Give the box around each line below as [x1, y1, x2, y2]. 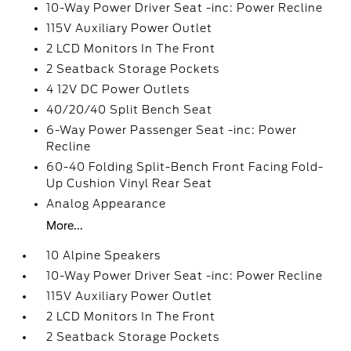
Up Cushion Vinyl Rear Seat [46, 177, 213, 190]
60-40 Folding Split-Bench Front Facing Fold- [46, 161, 324, 173]
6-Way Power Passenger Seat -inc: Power [46, 124, 298, 136]
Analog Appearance [46, 197, 167, 210]
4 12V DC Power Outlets [46, 83, 190, 96]
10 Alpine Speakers [46, 249, 161, 262]
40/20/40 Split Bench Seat [46, 103, 213, 116]
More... [46, 219, 84, 232]
